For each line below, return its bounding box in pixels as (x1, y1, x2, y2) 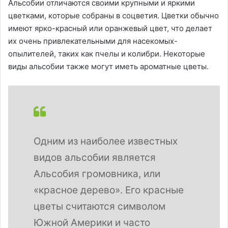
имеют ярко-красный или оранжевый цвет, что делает (8, 23, 212, 34)
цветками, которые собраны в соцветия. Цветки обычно (8, 11, 219, 21)
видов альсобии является (34, 152, 156, 164)
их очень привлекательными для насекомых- (8, 36, 178, 46)
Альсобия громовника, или (34, 168, 160, 180)
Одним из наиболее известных (34, 135, 178, 148)
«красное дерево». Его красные (34, 184, 184, 196)
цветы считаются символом (34, 201, 165, 213)
